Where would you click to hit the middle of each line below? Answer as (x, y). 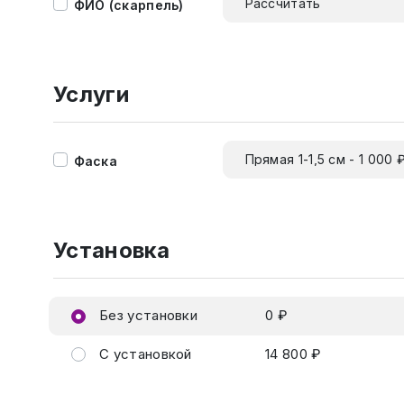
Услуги (91, 94)
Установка (112, 250)
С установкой (143, 353)
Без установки (147, 315)
